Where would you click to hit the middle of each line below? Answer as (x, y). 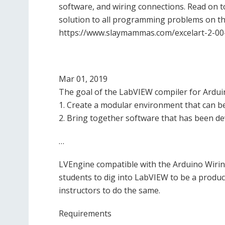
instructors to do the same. (109, 191)
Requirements (85, 214)
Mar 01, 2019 (83, 79)
